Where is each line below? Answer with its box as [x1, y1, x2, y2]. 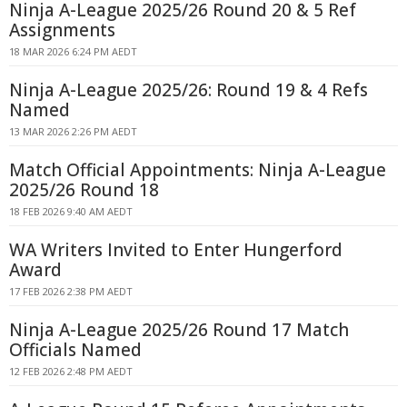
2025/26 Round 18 [9, 178, 159, 202]
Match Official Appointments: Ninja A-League [9, 158, 386, 182]
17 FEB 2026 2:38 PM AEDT [9, 284, 133, 298]
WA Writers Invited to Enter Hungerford [9, 238, 342, 262]
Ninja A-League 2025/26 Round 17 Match [9, 318, 349, 342]
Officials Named [9, 338, 142, 362]
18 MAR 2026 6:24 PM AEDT [9, 45, 137, 58]
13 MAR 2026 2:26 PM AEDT [9, 124, 137, 138]
